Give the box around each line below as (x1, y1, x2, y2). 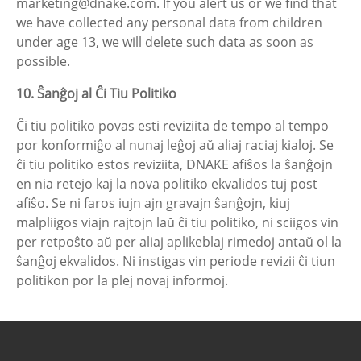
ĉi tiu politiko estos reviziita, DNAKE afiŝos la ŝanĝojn (16, 156, 333, 173)
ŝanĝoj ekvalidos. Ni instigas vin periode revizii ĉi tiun (16, 252, 335, 270)
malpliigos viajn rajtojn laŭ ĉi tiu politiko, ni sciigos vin (16, 214, 338, 231)
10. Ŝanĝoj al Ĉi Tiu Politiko (16, 85, 176, 102)
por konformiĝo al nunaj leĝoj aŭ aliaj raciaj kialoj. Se (16, 136, 334, 154)
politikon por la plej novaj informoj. (16, 272, 228, 289)
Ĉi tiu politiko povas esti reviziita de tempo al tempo (16, 117, 329, 135)
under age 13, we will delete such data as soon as (16, 33, 313, 51)
